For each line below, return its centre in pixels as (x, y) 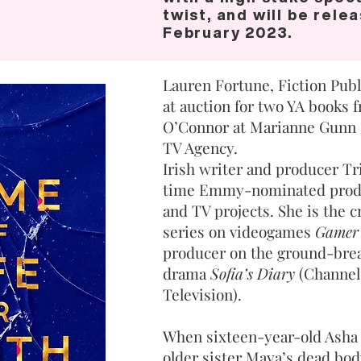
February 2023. (228, 32)
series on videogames (239, 231)
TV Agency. (200, 147)
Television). (202, 294)
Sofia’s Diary (255, 273)
